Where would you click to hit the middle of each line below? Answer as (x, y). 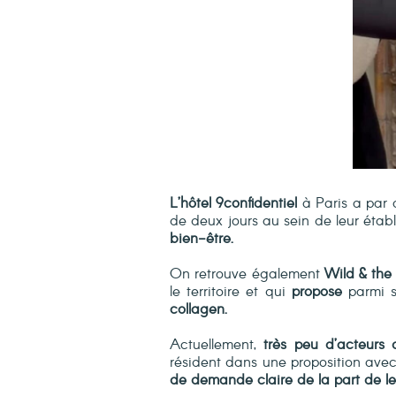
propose (316, 293)
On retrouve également (247, 275)
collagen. (201, 310)
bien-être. (202, 240)
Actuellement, (217, 346)
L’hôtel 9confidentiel (234, 204)
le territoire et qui (231, 293)
